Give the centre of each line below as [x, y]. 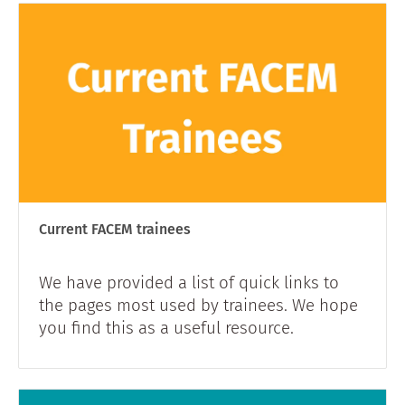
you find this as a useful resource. [166, 328]
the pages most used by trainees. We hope [198, 306]
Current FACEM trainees [115, 229]
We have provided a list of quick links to [189, 283]
